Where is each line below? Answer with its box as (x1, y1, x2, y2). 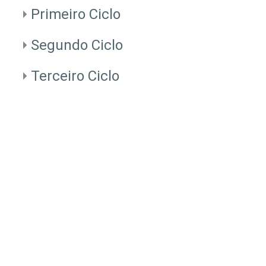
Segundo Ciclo (30, 36, 123, 53)
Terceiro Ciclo (30, 67, 119, 84)
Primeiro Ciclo (30, 5, 121, 23)
